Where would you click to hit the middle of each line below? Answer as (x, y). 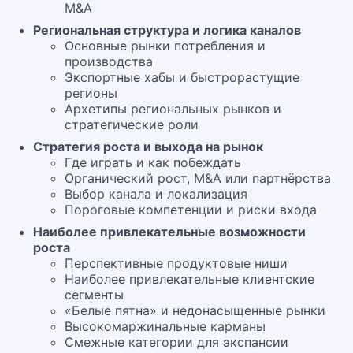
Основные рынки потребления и (165, 46)
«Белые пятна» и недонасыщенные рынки (195, 310)
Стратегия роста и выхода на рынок (148, 147)
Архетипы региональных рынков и (173, 109)
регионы (91, 93)
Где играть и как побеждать (153, 162)
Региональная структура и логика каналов (167, 30)
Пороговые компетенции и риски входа (191, 210)
